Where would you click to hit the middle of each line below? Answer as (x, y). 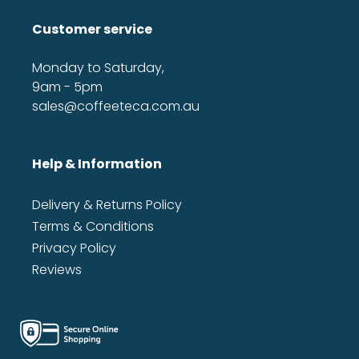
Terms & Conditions (93, 226)
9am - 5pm (67, 87)
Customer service (92, 29)
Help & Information (97, 163)
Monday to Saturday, (98, 67)
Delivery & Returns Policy (107, 204)
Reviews (57, 269)
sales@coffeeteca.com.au (116, 106)
